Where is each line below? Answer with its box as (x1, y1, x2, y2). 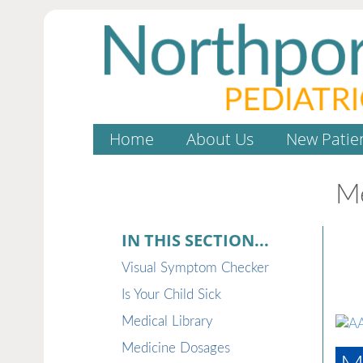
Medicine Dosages (121, 341, 230, 355)
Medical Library (121, 314, 213, 328)
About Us (186, 128, 254, 150)
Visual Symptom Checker (121, 261, 269, 275)
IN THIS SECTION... (121, 228, 269, 251)
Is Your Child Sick (121, 288, 221, 301)
